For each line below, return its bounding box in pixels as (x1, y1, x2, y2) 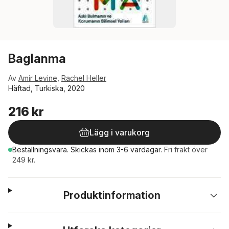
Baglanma (8, 51, 66, 66)
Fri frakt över (164, 145, 208, 154)
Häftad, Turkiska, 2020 (8, 84, 85, 93)
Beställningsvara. (12, 145, 71, 154)
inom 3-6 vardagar (99, 145, 161, 154)
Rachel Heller (61, 74, 106, 82)
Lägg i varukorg (89, 127, 150, 138)
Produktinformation (63, 189, 161, 201)
